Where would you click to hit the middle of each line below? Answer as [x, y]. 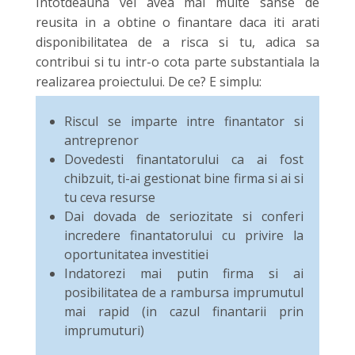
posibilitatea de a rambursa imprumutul [184, 292]
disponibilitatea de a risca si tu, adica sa [177, 42]
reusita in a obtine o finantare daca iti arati [177, 22]
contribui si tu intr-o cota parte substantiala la [177, 61]
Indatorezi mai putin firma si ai [184, 273]
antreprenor [101, 140]
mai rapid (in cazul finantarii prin [184, 311]
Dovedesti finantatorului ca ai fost [184, 159]
